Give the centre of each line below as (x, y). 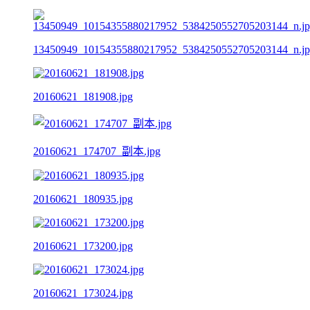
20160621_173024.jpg (83, 293)
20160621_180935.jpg (83, 199)
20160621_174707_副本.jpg (97, 151)
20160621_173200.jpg (83, 246)
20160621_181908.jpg (83, 96)
